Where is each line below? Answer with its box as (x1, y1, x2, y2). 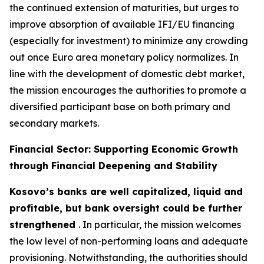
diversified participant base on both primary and (9, 101, 230, 113)
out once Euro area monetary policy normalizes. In (9, 51, 239, 63)
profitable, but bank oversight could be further (9, 202, 242, 214)
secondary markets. (9, 117, 99, 129)
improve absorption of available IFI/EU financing (9, 18, 235, 30)
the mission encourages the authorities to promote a (9, 84, 246, 96)
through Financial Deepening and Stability (9, 160, 217, 171)
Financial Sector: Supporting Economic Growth (9, 143, 238, 155)
